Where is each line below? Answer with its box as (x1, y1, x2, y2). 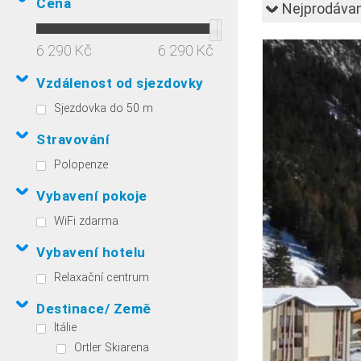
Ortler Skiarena (74, 340, 149, 355)
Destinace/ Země (36, 300, 151, 317)
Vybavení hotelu (36, 243, 146, 260)
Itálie (54, 320, 77, 334)
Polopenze (54, 157, 108, 172)
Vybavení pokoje (36, 187, 147, 204)
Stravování (36, 131, 110, 147)
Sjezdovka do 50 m (54, 101, 153, 115)
